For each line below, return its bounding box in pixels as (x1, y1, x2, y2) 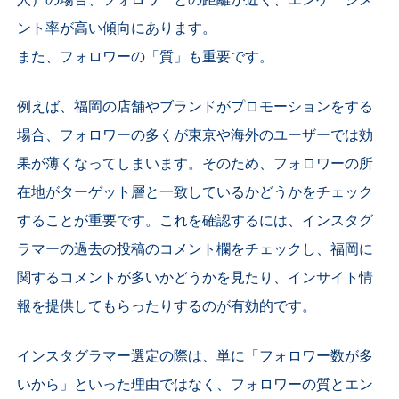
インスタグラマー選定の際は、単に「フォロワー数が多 (17, 346, 374, 367)
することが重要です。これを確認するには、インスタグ (17, 211, 374, 232)
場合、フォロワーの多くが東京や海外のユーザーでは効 (17, 126, 374, 146)
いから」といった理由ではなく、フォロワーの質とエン (17, 375, 374, 395)
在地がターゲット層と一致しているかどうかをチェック (17, 183, 374, 203)
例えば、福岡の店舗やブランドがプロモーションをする (17, 97, 374, 118)
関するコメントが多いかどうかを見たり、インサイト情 (17, 268, 374, 289)
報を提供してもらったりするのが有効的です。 (17, 297, 317, 317)
